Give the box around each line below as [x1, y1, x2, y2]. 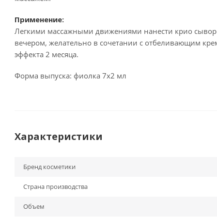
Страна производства [23, 182, 88, 191]
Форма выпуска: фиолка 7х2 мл [15, 71, 126, 81]
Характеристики [15, 130, 103, 143]
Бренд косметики [23, 162, 76, 171]
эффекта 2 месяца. [15, 49, 78, 60]
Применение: [15, 15, 64, 25]
